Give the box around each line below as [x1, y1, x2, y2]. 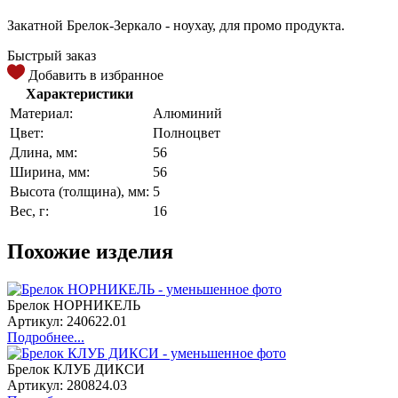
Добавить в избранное [28, 67, 163, 83]
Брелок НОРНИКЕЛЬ [7, 297, 140, 313]
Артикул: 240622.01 [7, 313, 127, 329]
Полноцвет [153, 124, 220, 140]
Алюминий [153, 105, 222, 121]
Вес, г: [10, 203, 49, 219]
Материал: [10, 105, 73, 121]
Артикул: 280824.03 [7, 377, 127, 393]
